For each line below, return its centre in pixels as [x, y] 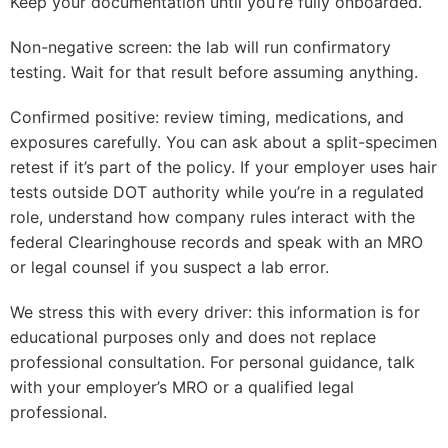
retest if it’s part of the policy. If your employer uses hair [223, 167]
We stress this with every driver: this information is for [215, 312]
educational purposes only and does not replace [193, 337]
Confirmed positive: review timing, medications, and [207, 117]
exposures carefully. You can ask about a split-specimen [223, 142]
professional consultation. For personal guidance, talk [212, 362]
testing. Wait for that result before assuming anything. [214, 72]
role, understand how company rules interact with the [212, 217]
